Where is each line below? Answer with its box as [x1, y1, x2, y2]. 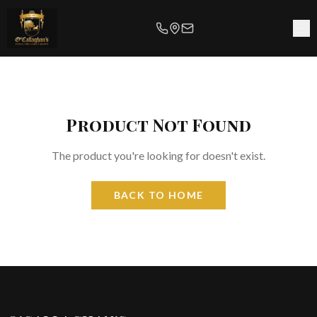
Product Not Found [66, 113, 251, 136]
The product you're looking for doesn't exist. [52, 149, 265, 162]
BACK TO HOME [113, 189, 204, 201]
